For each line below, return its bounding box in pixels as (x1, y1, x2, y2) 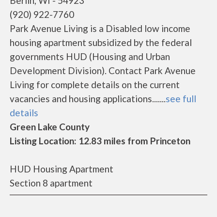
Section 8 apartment (10, 177, 93, 188)
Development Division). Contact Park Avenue (10, 65, 196, 76)
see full (166, 93, 196, 104)
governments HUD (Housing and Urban (10, 51, 170, 62)
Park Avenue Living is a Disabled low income (10, 23, 190, 34)
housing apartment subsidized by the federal (10, 37, 192, 48)
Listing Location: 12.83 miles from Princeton (10, 135, 190, 146)
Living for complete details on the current (10, 79, 180, 90)
